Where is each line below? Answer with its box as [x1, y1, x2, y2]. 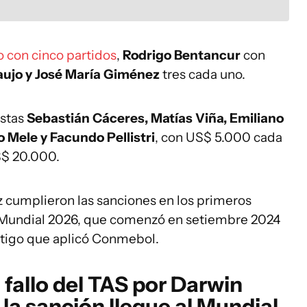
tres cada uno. [160, 66, 245, 82]
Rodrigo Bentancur [123, 47, 241, 63]
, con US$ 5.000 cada [155, 130, 282, 145]
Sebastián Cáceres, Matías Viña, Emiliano [24, 110, 284, 126]
